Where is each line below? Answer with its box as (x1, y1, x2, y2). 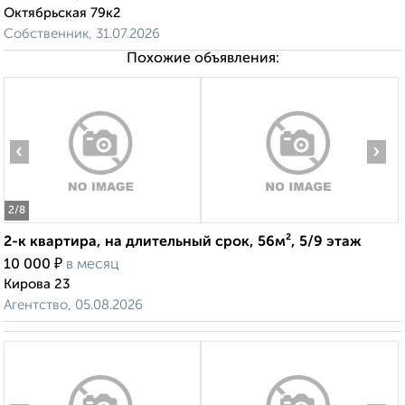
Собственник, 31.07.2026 (4, 27, 160, 42)
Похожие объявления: (126, 52, 279, 67)
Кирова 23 (4, 278, 71, 292)
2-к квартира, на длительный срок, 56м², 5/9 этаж (4, 235, 362, 250)
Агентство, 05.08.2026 (4, 298, 143, 313)
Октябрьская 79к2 (4, 6, 121, 21)
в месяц (66, 258, 119, 273)
